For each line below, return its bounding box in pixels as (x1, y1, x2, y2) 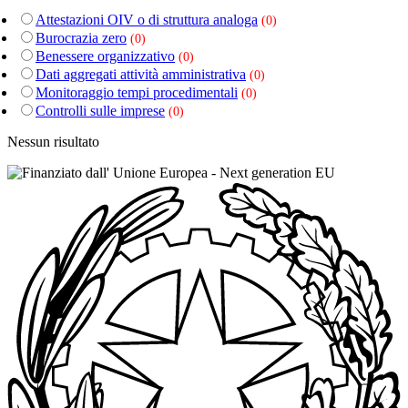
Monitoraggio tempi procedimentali (36, 85, 238, 101)
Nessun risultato (7, 134, 99, 150)
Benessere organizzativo (36, 48, 175, 65)
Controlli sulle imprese (36, 103, 165, 119)
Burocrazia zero (36, 30, 127, 46)
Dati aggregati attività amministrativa (36, 66, 246, 83)
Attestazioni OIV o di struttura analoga (36, 12, 258, 28)
